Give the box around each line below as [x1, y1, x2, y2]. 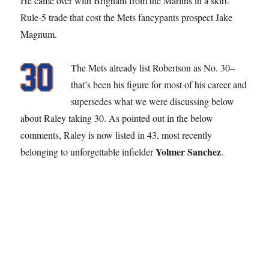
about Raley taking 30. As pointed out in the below [20, 111, 214, 124]
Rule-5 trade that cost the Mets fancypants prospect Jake [20, 10, 233, 23]
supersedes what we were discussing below [71, 94, 235, 107]
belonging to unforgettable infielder [20, 145, 156, 158]
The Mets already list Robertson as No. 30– [71, 61, 235, 74]
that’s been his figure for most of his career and [71, 77, 247, 91]
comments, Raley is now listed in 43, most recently [20, 128, 213, 141]
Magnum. [20, 27, 58, 40]
